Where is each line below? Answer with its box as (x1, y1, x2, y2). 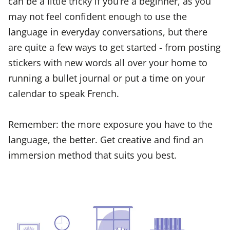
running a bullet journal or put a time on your (8, 71, 205, 84)
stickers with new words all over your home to (8, 55, 207, 69)
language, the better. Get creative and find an (8, 132, 203, 146)
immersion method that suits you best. (8, 148, 177, 161)
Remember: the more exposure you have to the (8, 117, 213, 130)
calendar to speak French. (8, 86, 119, 100)
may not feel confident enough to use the (8, 9, 187, 23)
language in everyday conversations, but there (8, 25, 207, 38)
